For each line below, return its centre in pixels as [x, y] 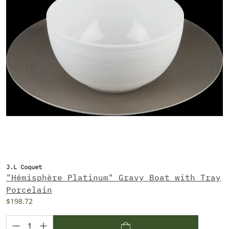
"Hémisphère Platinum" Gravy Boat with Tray [113, 177]
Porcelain [29, 189]
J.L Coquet [24, 167]
